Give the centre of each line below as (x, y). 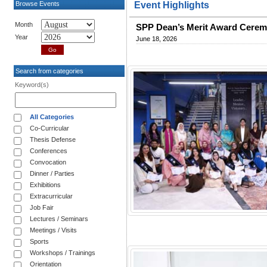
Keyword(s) (32, 84)
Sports (39, 241)
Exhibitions (45, 184)
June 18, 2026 (157, 38)
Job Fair (42, 207)
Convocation (48, 162)
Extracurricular (51, 196)
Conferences (49, 150)
